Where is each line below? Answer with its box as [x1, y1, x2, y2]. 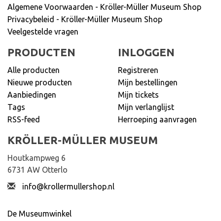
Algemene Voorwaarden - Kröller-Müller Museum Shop [7, 2, 201, 11]
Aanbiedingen [7, 90, 56, 99]
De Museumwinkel [7, 209, 72, 218]
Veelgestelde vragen [7, 27, 78, 36]
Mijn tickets [118, 90, 159, 99]
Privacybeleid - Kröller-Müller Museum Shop [7, 14, 162, 24]
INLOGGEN [118, 45, 175, 58]
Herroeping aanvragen [118, 114, 197, 124]
